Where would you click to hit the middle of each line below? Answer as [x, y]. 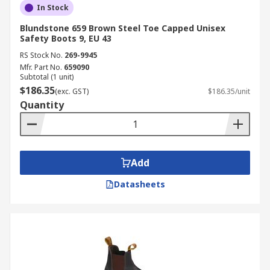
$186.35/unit [229, 91]
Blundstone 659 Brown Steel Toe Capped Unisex [123, 28]
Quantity [42, 105]
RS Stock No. [41, 55]
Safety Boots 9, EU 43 [66, 38]
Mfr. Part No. [41, 67]
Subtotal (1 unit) [47, 77]
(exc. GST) [72, 91]
